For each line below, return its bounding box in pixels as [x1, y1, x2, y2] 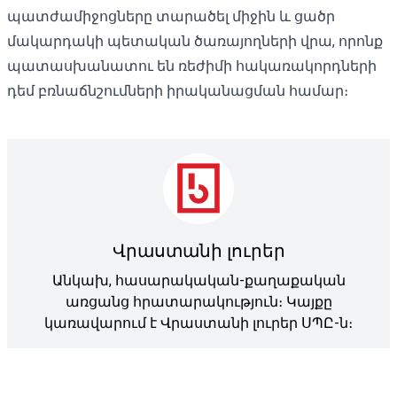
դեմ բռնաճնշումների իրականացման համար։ [7, 82, 348, 99]
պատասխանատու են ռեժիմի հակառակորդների [7, 57, 377, 74]
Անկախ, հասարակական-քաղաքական [51, 271, 346, 289]
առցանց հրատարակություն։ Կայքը [65, 292, 332, 310]
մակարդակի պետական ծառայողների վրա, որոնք [7, 32, 383, 50]
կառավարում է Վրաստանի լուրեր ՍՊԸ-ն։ [44, 314, 353, 331]
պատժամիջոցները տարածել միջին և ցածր [7, 7, 335, 25]
